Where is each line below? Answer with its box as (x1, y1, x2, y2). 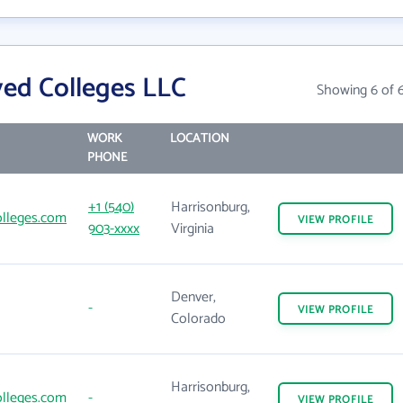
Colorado (171, 307, 226, 331)
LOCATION (169, 129, 229, 149)
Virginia (171, 217, 214, 241)
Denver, (171, 285, 216, 309)
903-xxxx (88, 217, 139, 241)
